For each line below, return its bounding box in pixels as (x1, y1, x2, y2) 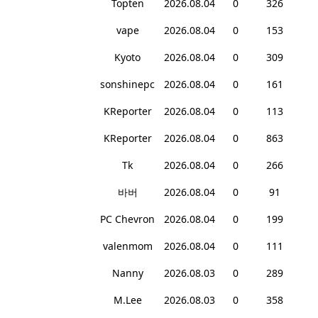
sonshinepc (100, 77, 155, 92)
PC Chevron (100, 212, 155, 226)
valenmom (102, 239, 153, 253)
